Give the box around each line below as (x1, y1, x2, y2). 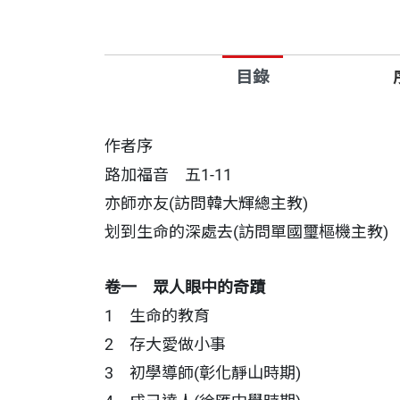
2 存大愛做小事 (104, 335, 226, 354)
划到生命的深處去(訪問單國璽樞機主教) (104, 222, 388, 241)
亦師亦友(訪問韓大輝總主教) (104, 194, 308, 212)
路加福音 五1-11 (104, 165, 232, 184)
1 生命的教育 (104, 306, 210, 325)
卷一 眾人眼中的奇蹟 (104, 278, 265, 296)
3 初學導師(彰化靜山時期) (104, 363, 301, 382)
